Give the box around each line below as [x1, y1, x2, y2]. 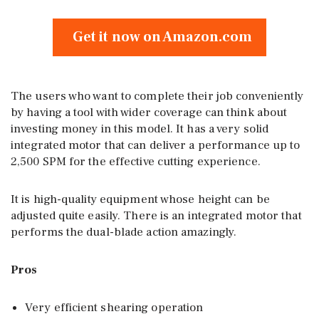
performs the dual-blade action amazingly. [11, 224, 237, 240]
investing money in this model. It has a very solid [11, 120, 269, 137]
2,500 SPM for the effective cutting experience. [11, 153, 261, 169]
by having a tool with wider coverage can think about [11, 104, 288, 120]
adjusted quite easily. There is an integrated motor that [11, 207, 302, 224]
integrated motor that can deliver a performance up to [11, 137, 300, 153]
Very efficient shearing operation [25, 299, 204, 315]
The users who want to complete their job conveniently [11, 88, 304, 104]
